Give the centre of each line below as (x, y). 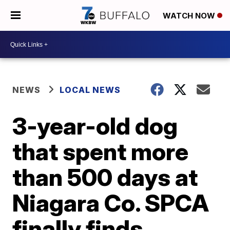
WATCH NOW (190, 16)
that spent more (101, 151)
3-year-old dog (95, 126)
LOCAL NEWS (90, 90)
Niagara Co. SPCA (111, 203)
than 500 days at (105, 177)
